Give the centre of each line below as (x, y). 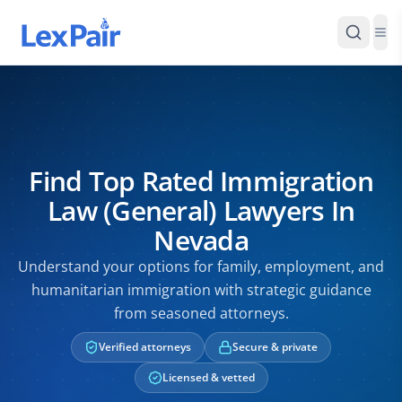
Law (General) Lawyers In (201, 210)
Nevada (201, 240)
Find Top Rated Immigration (201, 181)
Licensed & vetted (208, 377)
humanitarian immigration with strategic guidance (201, 290)
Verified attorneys (145, 347)
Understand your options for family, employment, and (201, 267)
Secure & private (275, 347)
